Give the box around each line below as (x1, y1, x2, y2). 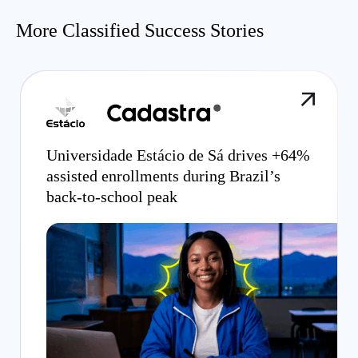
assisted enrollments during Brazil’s (46, 167, 280, 185)
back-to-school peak (46, 188, 177, 205)
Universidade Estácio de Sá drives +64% (46, 146, 310, 164)
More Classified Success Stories (16, 20, 264, 41)
